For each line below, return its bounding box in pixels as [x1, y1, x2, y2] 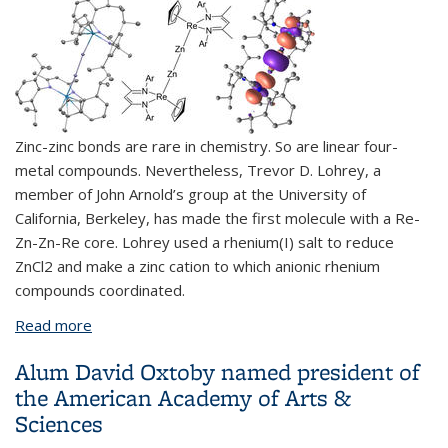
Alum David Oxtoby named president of [15, 355, 420, 387]
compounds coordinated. [15, 279, 185, 300]
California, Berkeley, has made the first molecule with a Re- [15, 207, 420, 228]
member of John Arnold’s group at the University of [15, 183, 366, 204]
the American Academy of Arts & [15, 381, 351, 413]
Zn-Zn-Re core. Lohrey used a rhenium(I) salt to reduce [15, 231, 394, 252]
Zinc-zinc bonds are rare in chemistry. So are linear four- [15, 135, 398, 156]
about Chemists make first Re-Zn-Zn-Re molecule [92, 314, 433, 335]
